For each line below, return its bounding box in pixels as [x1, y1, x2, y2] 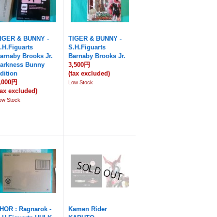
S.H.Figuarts [68, 44, 106, 51]
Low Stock [68, 79, 93, 85]
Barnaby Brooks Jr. [68, 52, 126, 60]
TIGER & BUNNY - [68, 35, 122, 42]
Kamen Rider [68, 205, 108, 213]
